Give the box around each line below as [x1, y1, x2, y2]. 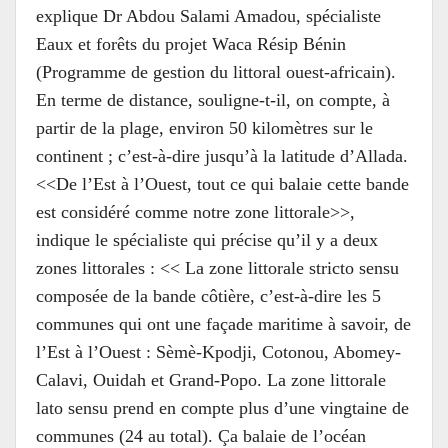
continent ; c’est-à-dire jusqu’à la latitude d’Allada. [36, 146, 408, 166]
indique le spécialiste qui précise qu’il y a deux [36, 230, 378, 250]
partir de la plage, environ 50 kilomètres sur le [36, 118, 373, 138]
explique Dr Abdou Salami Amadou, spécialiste [36, 6, 381, 26]
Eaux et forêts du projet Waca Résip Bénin [36, 34, 346, 54]
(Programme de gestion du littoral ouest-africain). [36, 62, 396, 82]
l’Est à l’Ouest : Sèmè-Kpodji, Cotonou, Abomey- [36, 342, 401, 362]
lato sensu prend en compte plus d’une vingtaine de [36, 398, 409, 418]
